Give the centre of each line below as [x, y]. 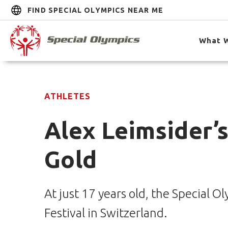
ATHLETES [67, 96]
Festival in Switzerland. [106, 213]
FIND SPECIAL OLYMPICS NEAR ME [95, 10]
